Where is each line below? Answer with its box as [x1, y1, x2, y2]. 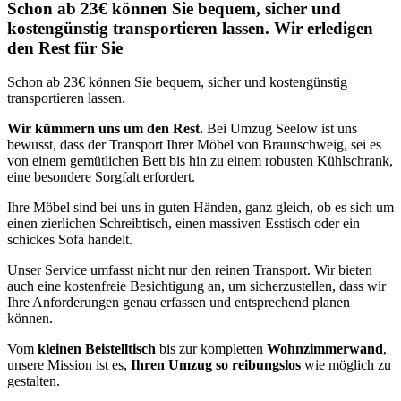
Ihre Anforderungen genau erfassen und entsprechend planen [7, 294, 350, 311]
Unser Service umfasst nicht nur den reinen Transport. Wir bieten [7, 262, 372, 278]
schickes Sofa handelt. [7, 232, 132, 248]
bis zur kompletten [156, 341, 267, 357]
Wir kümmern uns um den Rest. [7, 121, 203, 137]
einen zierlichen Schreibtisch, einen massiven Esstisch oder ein [7, 216, 360, 232]
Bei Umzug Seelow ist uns [203, 121, 357, 137]
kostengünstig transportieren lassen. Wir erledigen [7, 18, 373, 38]
